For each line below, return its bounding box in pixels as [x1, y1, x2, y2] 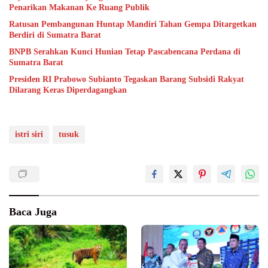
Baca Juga [9, 206, 57, 218]
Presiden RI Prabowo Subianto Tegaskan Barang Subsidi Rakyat [9, 75, 244, 84]
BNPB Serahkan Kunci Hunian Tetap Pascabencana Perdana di [9, 47, 240, 57]
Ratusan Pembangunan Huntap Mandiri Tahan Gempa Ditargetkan [9, 20, 257, 29]
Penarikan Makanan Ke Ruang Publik [9, 3, 150, 13]
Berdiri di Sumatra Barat [9, 31, 101, 40]
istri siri [15, 130, 43, 139]
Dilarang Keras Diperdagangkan [9, 86, 127, 95]
